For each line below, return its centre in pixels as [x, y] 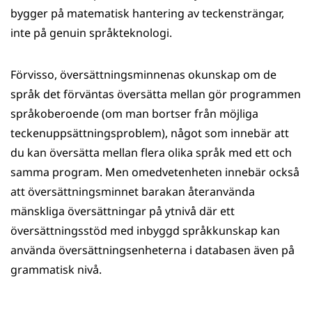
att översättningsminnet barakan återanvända [133, 192]
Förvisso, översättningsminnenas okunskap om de [143, 75]
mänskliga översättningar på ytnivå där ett [123, 211]
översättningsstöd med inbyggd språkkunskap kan [145, 231]
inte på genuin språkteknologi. [91, 33]
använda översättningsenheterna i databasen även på [153, 250]
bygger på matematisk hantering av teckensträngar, [147, 13]
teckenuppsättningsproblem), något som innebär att [150, 133]
